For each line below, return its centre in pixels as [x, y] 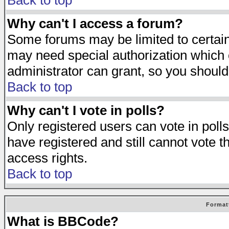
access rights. [47, 158]
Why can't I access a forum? [95, 24]
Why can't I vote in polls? [86, 110]
